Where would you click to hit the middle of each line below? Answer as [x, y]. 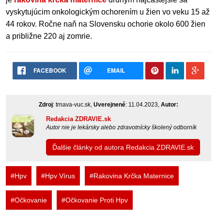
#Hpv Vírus [58, 176]
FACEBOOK [50, 70]
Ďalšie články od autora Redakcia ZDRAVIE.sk [123, 147]
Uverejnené [109, 105]
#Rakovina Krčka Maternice [132, 176]
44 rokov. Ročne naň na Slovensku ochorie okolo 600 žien [106, 24]
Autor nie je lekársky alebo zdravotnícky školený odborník [121, 128]
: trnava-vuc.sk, [73, 105]
